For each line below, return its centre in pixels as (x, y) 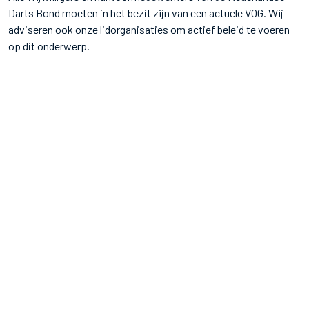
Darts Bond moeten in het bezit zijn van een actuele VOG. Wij (146, 12)
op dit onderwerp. (51, 46)
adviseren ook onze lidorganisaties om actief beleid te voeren (149, 29)
